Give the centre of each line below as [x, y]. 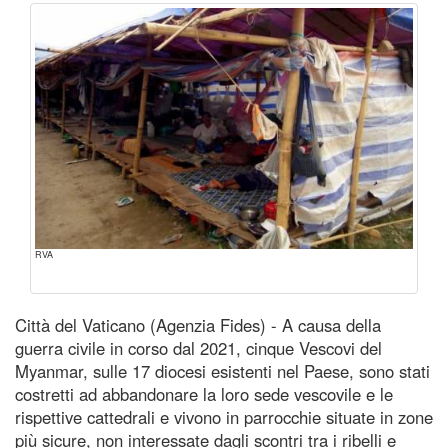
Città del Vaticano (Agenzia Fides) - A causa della [198, 324]
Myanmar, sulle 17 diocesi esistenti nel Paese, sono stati [222, 370]
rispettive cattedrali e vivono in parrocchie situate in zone [224, 416]
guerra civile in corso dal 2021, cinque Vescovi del [198, 347]
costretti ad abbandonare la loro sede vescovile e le [204, 393]
